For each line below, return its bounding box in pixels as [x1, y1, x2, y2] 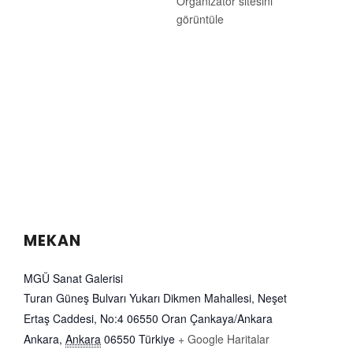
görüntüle [176, 11, 224, 28]
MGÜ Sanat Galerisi [24, 270, 123, 287]
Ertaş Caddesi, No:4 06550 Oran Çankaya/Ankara [24, 310, 273, 327]
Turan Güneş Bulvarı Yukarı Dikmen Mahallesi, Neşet [24, 290, 287, 307]
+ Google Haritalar [178, 331, 269, 347]
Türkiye [139, 331, 175, 347]
